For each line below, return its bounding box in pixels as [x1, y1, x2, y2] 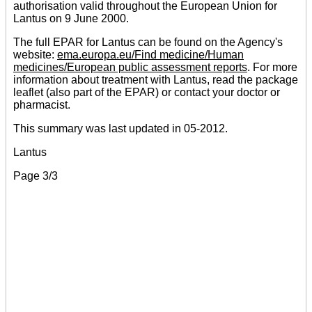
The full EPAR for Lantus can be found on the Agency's [13, 36, 283, 48]
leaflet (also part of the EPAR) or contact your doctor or [13, 86, 280, 98]
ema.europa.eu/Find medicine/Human [57, 48, 244, 61]
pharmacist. [13, 98, 70, 111]
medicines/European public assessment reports [13, 61, 247, 73]
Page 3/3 [13, 169, 58, 182]
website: [13, 48, 57, 61]
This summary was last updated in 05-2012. [13, 122, 228, 134]
